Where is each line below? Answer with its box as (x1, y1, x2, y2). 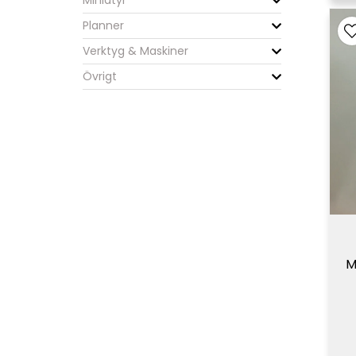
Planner (83, 17, 124, 33)
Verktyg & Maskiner (83, 43, 188, 60)
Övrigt (83, 68, 117, 85)
